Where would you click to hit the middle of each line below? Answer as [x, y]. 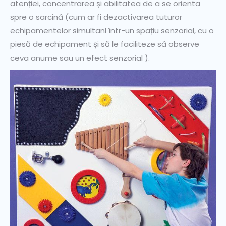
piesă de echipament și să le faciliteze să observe [106, 44]
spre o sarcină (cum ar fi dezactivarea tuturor [96, 17]
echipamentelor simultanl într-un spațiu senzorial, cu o [112, 31]
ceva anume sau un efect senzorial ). [80, 58]
